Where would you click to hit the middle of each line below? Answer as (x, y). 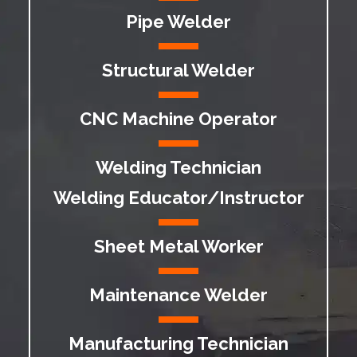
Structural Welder (178, 70)
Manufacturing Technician (178, 343)
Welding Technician (178, 167)
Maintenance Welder (178, 295)
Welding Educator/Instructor (178, 198)
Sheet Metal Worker (178, 246)
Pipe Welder (178, 22)
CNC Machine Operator (178, 119)
